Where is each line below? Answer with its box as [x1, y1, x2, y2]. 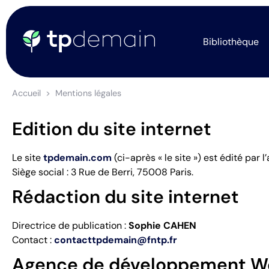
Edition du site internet [12, 117, 211, 141]
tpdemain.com [43, 151, 112, 164]
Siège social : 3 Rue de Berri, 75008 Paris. [12, 166, 193, 178]
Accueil [12, 88, 41, 98]
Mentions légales [55, 88, 121, 98]
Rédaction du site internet [12, 185, 239, 208]
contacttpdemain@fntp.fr [54, 234, 177, 246]
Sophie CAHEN [128, 219, 196, 232]
